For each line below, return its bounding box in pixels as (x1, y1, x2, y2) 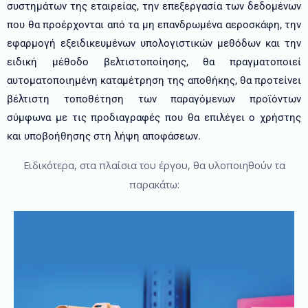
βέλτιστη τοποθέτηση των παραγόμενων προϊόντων (7, 93, 301, 106)
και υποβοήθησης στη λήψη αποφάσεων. (7, 130, 203, 143)
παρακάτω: (129, 177, 179, 191)
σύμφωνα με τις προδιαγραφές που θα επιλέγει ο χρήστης (7, 111, 301, 124)
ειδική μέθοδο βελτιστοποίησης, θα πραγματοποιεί (7, 56, 301, 69)
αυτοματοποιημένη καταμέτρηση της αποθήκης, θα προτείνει (7, 74, 301, 87)
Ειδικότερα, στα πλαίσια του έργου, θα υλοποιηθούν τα (23, 157, 285, 172)
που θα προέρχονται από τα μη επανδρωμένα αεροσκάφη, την (7, 19, 301, 32)
